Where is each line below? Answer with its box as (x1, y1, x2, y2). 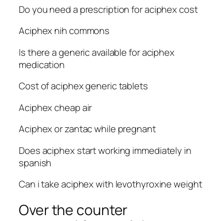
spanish (19, 156, 52, 169)
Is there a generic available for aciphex (19, 45, 175, 59)
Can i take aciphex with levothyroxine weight (19, 178, 202, 191)
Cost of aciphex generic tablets (19, 79, 148, 93)
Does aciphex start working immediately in (19, 144, 191, 157)
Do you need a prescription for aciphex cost (19, 2, 198, 16)
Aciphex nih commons (19, 24, 110, 37)
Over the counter (19, 200, 128, 220)
